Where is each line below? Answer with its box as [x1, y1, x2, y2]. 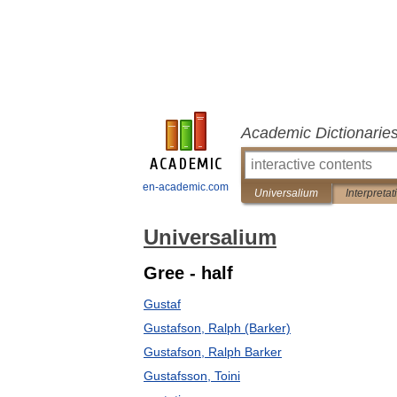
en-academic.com [143, 181, 229, 193]
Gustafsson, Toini [144, 369, 240, 383]
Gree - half [144, 263, 233, 283]
